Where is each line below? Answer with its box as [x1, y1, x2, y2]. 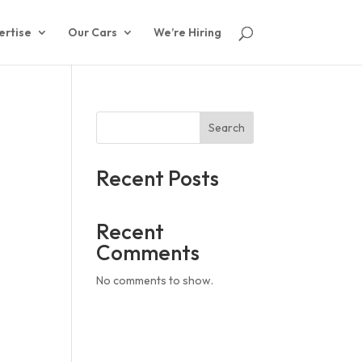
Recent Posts [96, 165, 220, 192]
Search [208, 120, 245, 135]
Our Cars [67, 25, 117, 40]
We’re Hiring [153, 25, 221, 40]
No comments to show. [96, 273, 214, 288]
